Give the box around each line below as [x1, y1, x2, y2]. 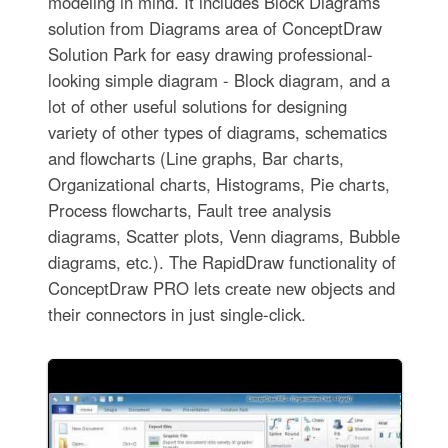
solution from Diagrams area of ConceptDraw [47, 15, 382, 40]
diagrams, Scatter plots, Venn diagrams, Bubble [47, 223, 400, 248]
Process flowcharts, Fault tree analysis [47, 197, 331, 222]
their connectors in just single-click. [47, 301, 306, 326]
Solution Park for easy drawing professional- [47, 41, 373, 66]
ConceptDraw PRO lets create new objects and [47, 275, 395, 300]
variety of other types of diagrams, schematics [47, 119, 387, 144]
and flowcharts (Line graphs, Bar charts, [47, 145, 344, 170]
